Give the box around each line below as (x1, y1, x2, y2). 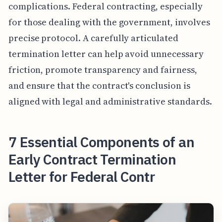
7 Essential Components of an (8, 132, 195, 151)
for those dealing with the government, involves (8, 15, 210, 28)
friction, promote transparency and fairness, (8, 63, 197, 76)
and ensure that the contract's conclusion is (8, 79, 190, 92)
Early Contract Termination (8, 150, 176, 168)
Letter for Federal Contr (8, 167, 155, 186)
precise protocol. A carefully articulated (8, 31, 178, 44)
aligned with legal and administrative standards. (8, 95, 212, 108)
